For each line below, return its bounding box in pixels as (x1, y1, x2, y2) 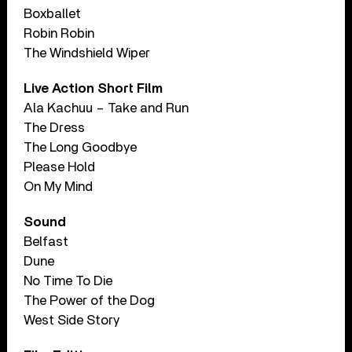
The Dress (24, 120, 86, 134)
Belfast (24, 234, 69, 248)
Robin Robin (24, 26, 95, 40)
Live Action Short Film (24, 81, 163, 95)
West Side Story (24, 313, 120, 327)
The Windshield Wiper (24, 46, 151, 60)
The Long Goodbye (24, 140, 137, 154)
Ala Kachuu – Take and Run (24, 101, 189, 115)
